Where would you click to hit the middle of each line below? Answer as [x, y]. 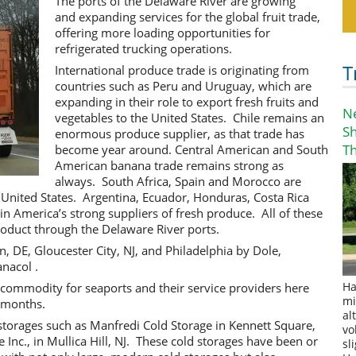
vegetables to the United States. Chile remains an [190, 117]
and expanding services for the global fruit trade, [188, 16]
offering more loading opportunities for [163, 32]
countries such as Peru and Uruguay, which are [183, 85]
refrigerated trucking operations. [143, 48]
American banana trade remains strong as [169, 165]
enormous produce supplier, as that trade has [180, 133]
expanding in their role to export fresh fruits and [187, 101]
